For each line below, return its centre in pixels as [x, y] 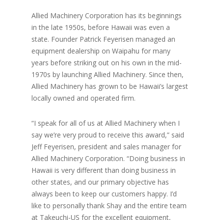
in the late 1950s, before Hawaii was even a [101, 27]
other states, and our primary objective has [100, 182]
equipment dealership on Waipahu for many [101, 51]
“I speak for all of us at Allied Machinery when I [106, 123]
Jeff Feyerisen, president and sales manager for [106, 147]
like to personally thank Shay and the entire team [109, 206]
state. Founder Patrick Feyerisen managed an [103, 39]
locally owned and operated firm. [83, 98]
